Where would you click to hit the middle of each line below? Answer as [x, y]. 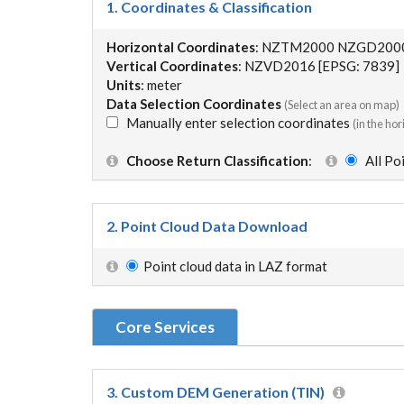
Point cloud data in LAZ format [235, 266]
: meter [161, 84]
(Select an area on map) [342, 104]
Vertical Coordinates [172, 65]
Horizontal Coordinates [181, 46]
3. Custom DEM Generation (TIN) [216, 391]
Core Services [165, 326]
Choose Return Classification [217, 160]
